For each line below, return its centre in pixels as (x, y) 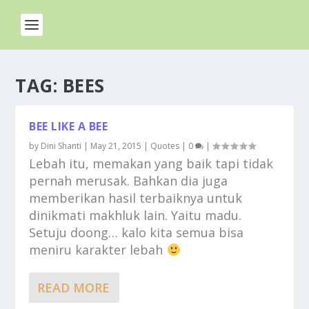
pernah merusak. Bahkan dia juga (129, 181)
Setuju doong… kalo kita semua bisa (137, 232)
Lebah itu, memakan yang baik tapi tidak (151, 163)
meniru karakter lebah (98, 250)
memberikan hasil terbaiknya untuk (136, 198)
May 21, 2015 (116, 146)
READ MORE (74, 288)
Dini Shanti (61, 146)
